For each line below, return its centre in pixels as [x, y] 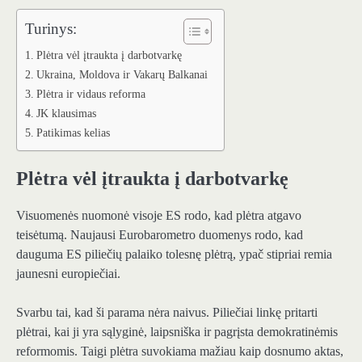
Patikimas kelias [73, 132]
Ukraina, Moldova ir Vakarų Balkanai [122, 74]
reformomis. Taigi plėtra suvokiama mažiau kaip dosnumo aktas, [180, 351]
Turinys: [51, 28]
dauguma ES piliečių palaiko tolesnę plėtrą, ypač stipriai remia [174, 254]
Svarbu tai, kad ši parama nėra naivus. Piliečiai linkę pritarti [167, 312]
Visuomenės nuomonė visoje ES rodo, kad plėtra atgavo [159, 215]
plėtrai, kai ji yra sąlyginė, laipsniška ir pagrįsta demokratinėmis [177, 332]
